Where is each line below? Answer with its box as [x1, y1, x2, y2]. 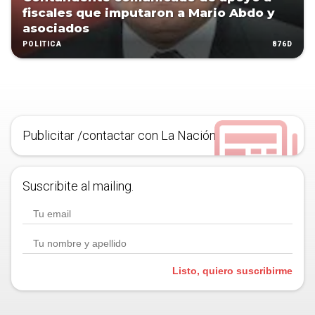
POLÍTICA [22, 40, 62, 49]
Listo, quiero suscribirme [172, 265, 292, 277]
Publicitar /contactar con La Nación [22, 128, 216, 143]
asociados [22, 21, 89, 36]
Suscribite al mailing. [22, 179, 134, 194]
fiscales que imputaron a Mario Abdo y [22, 6, 275, 20]
